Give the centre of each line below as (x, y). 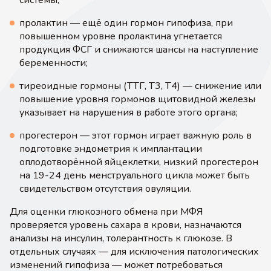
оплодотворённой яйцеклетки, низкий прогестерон (139, 162)
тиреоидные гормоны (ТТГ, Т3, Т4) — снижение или (140, 86)
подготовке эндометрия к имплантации (111, 149)
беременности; (54, 63)
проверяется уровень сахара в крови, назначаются (126, 225)
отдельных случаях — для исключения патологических (134, 252)
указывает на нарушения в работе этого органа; (129, 113)
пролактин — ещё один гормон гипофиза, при (126, 23)
